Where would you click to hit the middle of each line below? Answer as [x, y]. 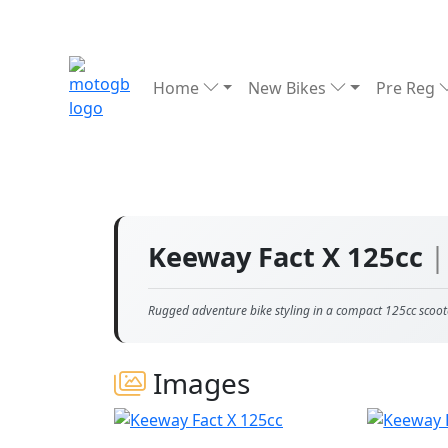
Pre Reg [407, 88]
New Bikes [289, 88]
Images [198, 383]
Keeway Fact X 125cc [289, 256]
